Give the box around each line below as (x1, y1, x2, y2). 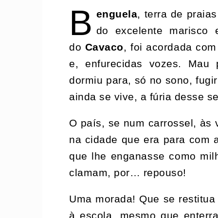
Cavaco (85, 41, 124, 53)
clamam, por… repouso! (69, 166, 186, 179)
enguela (96, 8, 138, 20)
